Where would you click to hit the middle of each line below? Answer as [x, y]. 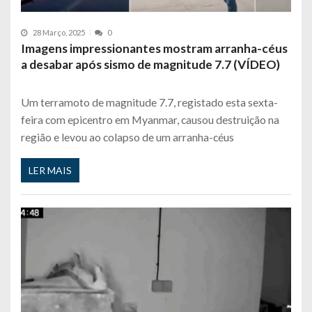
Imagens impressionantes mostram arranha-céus [154, 49]
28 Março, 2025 [59, 33]
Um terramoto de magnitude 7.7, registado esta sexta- [149, 102]
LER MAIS [50, 170]
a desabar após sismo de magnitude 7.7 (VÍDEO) [150, 65]
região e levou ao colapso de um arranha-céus [127, 137]
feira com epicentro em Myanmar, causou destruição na [150, 120]
